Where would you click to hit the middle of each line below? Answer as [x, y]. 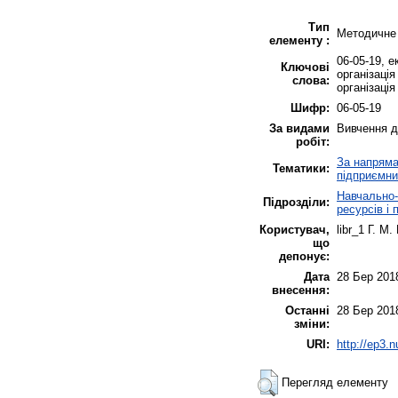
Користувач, [295, 230]
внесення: [301, 291]
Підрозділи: [296, 203]
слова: [311, 81]
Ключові [305, 68]
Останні [307, 311]
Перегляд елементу [335, 383]
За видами [299, 129]
